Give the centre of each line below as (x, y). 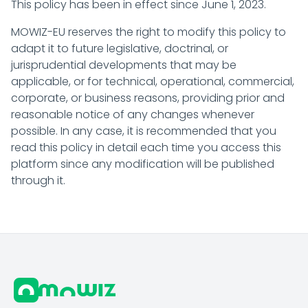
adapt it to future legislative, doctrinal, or (120, 48)
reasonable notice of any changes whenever (133, 114)
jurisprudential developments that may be (124, 65)
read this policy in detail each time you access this (146, 147)
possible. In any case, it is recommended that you (144, 131)
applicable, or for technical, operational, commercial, (153, 81)
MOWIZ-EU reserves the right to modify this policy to (148, 32)
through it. (38, 180)
